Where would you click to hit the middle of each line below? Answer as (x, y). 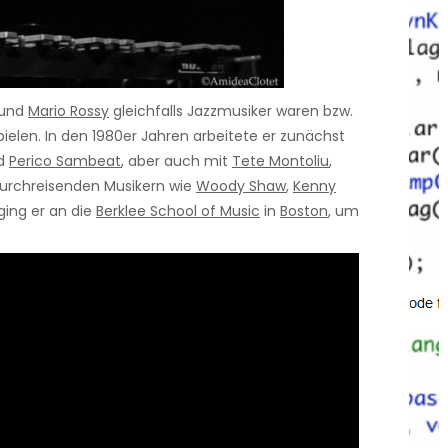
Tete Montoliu (280, 160)
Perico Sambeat (65, 160)
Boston (304, 210)
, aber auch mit (176, 160)
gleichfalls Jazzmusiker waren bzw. (231, 110)
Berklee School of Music (178, 210)
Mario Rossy (68, 110)
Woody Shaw (241, 185)
